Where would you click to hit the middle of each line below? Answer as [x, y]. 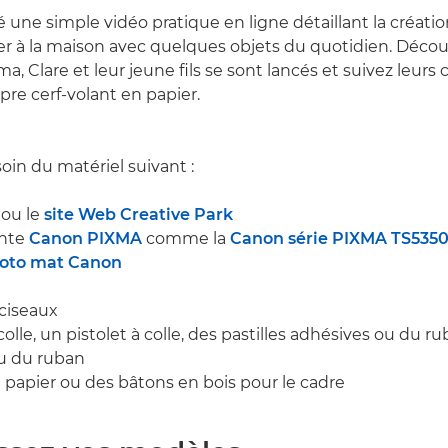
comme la [186, 239]
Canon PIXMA [85, 239]
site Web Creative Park [138, 215]
